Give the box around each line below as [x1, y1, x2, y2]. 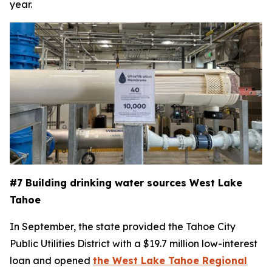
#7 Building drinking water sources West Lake [10, 177, 242, 189]
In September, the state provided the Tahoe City [10, 220, 236, 233]
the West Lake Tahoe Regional [93, 254, 247, 267]
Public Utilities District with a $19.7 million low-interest [10, 237, 257, 250]
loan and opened [10, 254, 93, 267]
